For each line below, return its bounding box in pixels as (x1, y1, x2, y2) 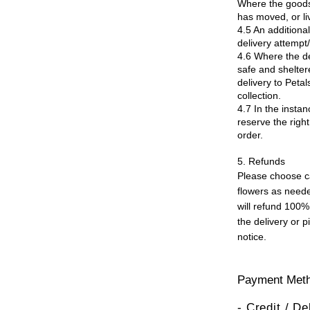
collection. (237, 89, 281, 101)
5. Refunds (237, 155, 285, 167)
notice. (237, 230, 266, 242)
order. (237, 129, 263, 140)
